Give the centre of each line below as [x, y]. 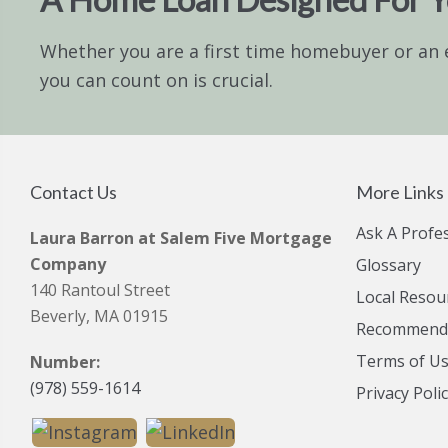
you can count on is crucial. [156, 80]
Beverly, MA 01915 [99, 316]
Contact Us [73, 192]
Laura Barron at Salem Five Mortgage [181, 238]
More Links [400, 192]
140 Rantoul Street [100, 290]
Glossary [388, 265]
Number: [65, 362]
